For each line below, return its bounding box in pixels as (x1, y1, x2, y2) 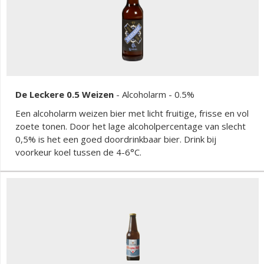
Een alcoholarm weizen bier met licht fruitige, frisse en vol (15, 107, 249, 119)
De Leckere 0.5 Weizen (15, 88, 114, 100)
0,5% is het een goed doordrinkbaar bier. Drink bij (15, 133, 216, 145)
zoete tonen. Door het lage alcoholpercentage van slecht (15, 120, 246, 132)
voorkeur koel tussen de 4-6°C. (15, 146, 144, 158)
